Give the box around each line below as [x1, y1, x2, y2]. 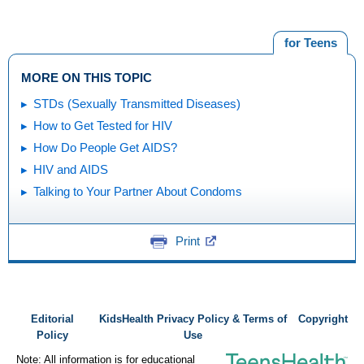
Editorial [30, 313, 74, 325]
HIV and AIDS [33, 162, 108, 176]
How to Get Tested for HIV [33, 119, 172, 132]
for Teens [284, 35, 337, 50]
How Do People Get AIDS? [33, 141, 177, 154]
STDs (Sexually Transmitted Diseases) [33, 97, 240, 110]
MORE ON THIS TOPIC [21, 71, 152, 84]
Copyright [298, 313, 348, 325]
